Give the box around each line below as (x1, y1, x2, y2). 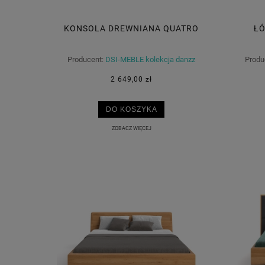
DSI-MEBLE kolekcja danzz (105, 55, 195, 64)
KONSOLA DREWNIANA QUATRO (64, 24, 199, 34)
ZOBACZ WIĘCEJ (111, 125, 151, 132)
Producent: (67, 55, 104, 64)
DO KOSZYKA (105, 105, 157, 114)
